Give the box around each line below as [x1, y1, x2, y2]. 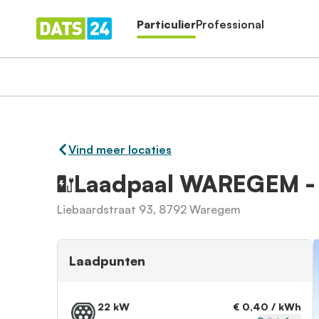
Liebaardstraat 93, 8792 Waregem [57, 202, 241, 216]
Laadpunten [69, 253, 145, 268]
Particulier [137, 17, 196, 31]
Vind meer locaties [68, 142, 172, 157]
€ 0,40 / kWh [233, 300, 301, 313]
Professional [196, 17, 264, 31]
